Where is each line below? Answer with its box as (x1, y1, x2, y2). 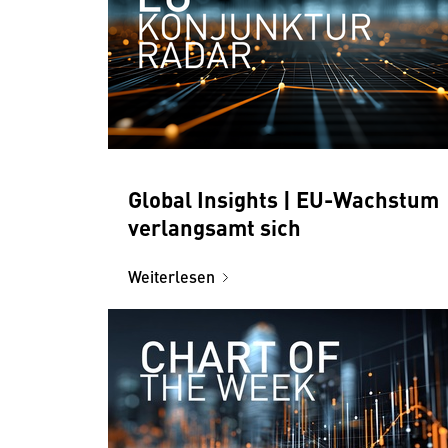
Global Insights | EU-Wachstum (128, 182, 439, 214)
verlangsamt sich (128, 210, 306, 242)
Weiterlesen (128, 264, 215, 288)
